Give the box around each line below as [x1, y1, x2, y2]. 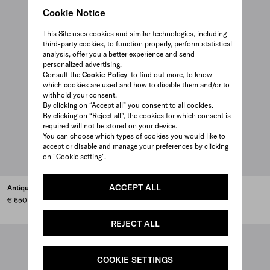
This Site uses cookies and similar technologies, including [42, 29, 227, 38]
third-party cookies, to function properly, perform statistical [42, 39, 232, 48]
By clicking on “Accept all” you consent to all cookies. [42, 101, 213, 110]
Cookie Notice [42, 7, 105, 19]
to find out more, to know [127, 70, 212, 79]
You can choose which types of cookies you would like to [42, 131, 225, 140]
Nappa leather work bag [142, 183, 224, 193]
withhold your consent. [42, 90, 117, 99]
